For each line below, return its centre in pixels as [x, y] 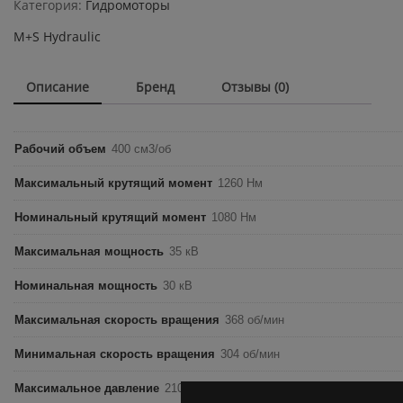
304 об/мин [250, 354]
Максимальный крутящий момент [113, 184]
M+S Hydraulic [57, 37]
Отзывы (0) [255, 87]
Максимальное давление [87, 389]
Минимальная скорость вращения [115, 354]
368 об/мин [255, 320]
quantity [74, 19]
